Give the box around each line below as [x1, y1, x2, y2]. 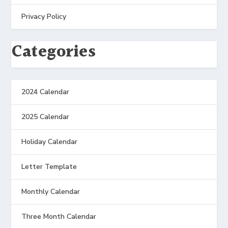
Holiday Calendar [21, 137, 78, 147]
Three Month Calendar [21, 212, 97, 221]
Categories [11, 39, 96, 65]
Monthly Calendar [21, 187, 80, 196]
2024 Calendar [21, 87, 70, 97]
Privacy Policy [21, 12, 67, 21]
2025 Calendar [21, 112, 70, 122]
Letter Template [21, 162, 77, 172]
